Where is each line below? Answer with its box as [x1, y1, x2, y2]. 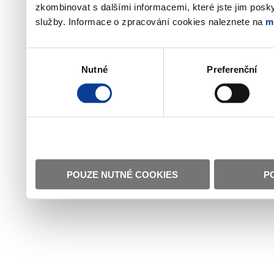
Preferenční [207, 64, 257, 75]
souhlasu [25, 64, 62, 75]
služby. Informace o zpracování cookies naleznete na [35, 16, 266, 27]
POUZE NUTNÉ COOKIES [67, 169, 178, 180]
